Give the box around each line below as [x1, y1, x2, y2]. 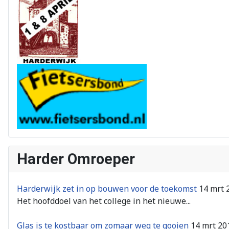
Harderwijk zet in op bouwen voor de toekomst [17, 182, 197, 194]
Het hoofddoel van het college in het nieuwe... [17, 195, 191, 207]
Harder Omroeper [17, 150, 135, 168]
